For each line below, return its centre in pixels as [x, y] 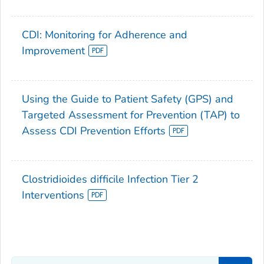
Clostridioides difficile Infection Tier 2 [110, 179]
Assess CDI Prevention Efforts [94, 131]
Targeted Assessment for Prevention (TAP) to [131, 115]
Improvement [53, 51]
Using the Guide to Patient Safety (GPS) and [128, 99]
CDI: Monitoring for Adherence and [105, 35]
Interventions [53, 195]
